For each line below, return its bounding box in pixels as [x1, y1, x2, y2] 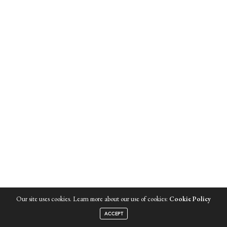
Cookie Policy [169, 194, 211, 203]
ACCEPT [104, 210, 123, 217]
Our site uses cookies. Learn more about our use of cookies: [16, 194, 169, 203]
